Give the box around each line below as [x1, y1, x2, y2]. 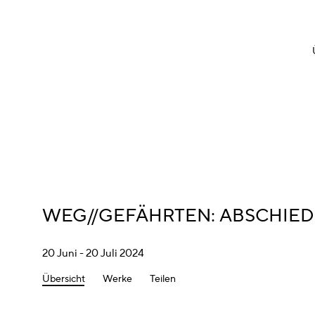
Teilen [150, 273, 176, 286]
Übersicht [42, 273, 85, 286]
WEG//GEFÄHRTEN [42, 205, 211, 228]
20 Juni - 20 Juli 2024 [42, 247, 144, 261]
